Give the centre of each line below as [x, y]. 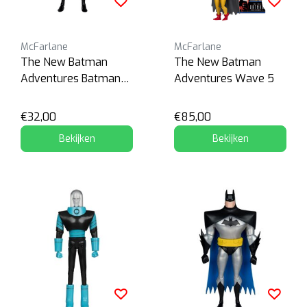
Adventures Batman [71, 78]
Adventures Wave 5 [224, 78]
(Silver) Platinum [62, 95]
